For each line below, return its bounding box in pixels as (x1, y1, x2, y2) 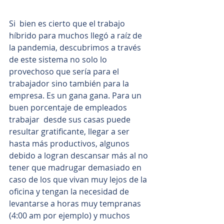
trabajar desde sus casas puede (9, 114, 132, 125)
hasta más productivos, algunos (9, 138, 131, 149)
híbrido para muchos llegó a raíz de (9, 30, 144, 41)
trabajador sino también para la (9, 78, 131, 89)
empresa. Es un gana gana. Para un (9, 90, 143, 101)
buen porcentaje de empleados (9, 102, 129, 113)
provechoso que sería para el (9, 66, 121, 77)
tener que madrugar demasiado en (9, 162, 143, 173)
